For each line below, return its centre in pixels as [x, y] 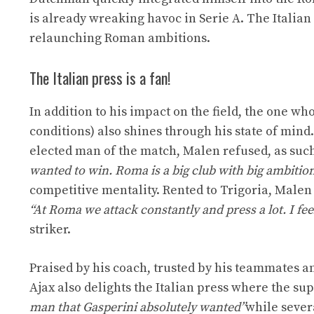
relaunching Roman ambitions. [120, 39]
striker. [50, 230]
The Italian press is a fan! [100, 78]
